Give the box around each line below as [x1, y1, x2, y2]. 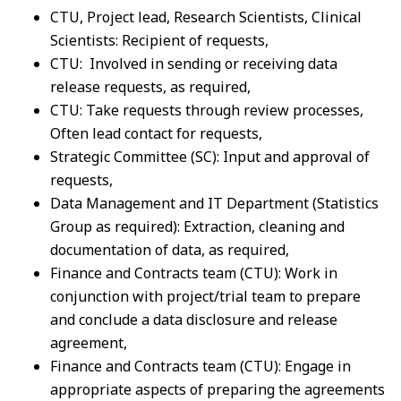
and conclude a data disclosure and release [50, 309, 337, 329]
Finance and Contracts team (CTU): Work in [50, 262, 337, 283]
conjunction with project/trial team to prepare [50, 286, 361, 306]
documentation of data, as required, [50, 239, 293, 260]
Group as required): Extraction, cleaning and [50, 216, 345, 236]
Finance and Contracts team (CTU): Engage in [50, 355, 351, 376]
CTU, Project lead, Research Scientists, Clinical [50, 6, 362, 27]
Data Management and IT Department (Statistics [50, 192, 379, 213]
